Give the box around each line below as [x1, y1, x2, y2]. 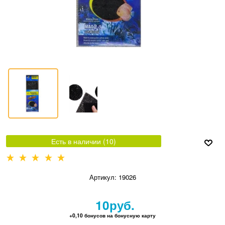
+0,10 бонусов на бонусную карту [69, 211, 156, 219]
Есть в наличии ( [51, 136, 105, 147]
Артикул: [89, 172, 117, 182]
